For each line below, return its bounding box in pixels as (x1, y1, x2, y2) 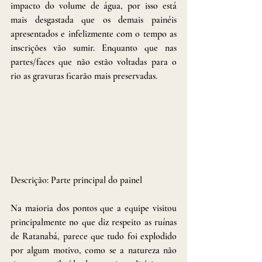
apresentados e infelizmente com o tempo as (11, 27, 177, 40)
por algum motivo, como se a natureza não (11, 244, 177, 257)
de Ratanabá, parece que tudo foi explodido (11, 230, 177, 243)
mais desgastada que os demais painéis (11, 13, 177, 26)
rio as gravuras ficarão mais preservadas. (11, 70, 160, 82)
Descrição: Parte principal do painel (11, 174, 142, 187)
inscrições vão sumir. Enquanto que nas (11, 42, 177, 54)
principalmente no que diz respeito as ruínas (11, 216, 177, 229)
